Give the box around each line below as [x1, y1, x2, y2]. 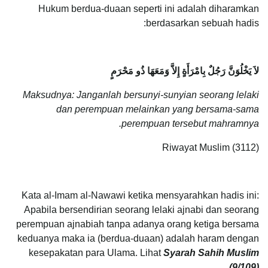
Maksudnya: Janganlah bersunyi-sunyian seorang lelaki [23, 89, 259, 100]
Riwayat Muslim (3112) [162, 142, 259, 153]
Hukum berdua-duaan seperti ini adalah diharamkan [38, 3, 259, 14]
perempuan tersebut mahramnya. [121, 118, 259, 129]
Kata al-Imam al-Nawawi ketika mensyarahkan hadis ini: [22, 190, 259, 200]
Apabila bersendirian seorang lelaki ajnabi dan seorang [24, 204, 259, 215]
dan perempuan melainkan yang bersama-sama [56, 103, 259, 114]
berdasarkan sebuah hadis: [146, 17, 259, 28]
